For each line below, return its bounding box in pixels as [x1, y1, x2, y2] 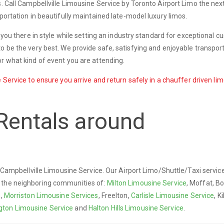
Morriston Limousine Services [3, 191, 98, 199]
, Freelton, [98, 191, 131, 199]
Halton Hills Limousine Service [88, 203, 183, 212]
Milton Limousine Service [106, 178, 186, 187]
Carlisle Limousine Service [130, 191, 214, 199]
